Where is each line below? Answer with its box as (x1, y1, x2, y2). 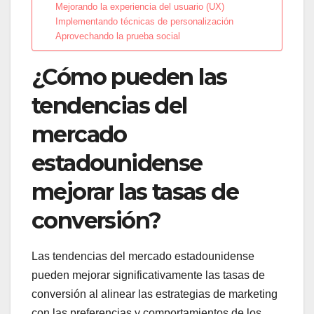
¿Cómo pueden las (32, 62, 227, 90)
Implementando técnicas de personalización (55, 15, 233, 27)
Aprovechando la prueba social (55, 30, 180, 41)
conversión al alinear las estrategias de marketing (32, 288, 278, 301)
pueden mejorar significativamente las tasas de (32, 269, 265, 282)
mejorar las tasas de (32, 177, 238, 205)
